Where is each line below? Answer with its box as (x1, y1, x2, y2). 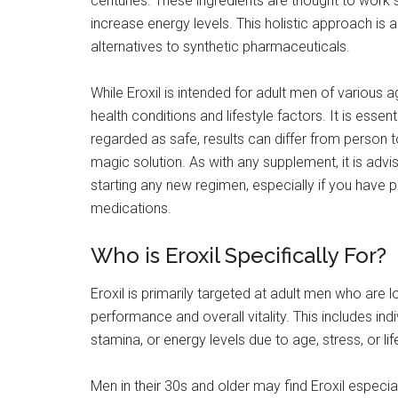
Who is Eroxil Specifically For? (91, 242, 386, 268)
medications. (91, 199, 171, 217)
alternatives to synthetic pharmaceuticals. (91, 37, 350, 55)
